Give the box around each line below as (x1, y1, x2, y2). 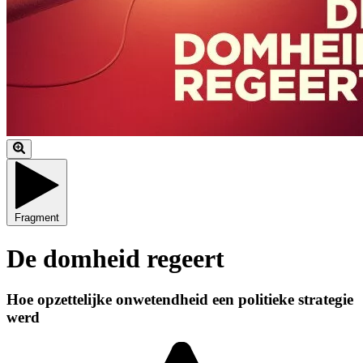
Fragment (15, 211, 59, 224)
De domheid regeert (6, 243, 224, 273)
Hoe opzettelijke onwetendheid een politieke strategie (6, 290, 353, 308)
